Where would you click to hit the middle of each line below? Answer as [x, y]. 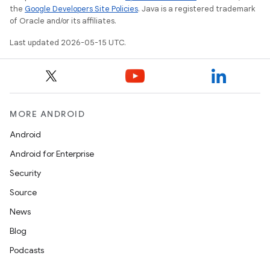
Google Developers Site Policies [81, 9]
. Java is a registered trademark [196, 9]
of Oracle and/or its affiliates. [63, 21]
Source [23, 192]
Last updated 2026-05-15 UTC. [68, 42]
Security [25, 173]
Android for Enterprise [52, 154]
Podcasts [27, 250]
